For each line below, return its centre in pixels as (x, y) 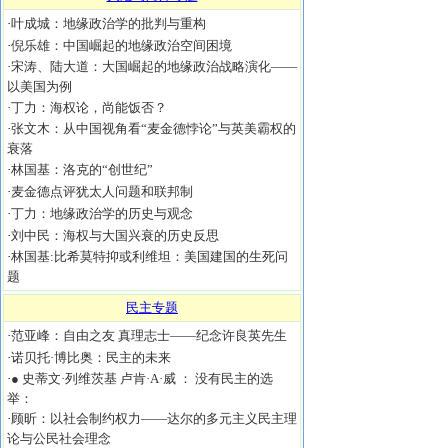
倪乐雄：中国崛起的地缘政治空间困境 (121, 45)
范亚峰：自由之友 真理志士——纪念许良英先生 (149, 335)
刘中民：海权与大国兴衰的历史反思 (115, 235)
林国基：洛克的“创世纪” (82, 169)
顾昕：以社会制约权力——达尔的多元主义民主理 (154, 418)
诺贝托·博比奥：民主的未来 (91, 357)
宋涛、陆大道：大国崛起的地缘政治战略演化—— (154, 66)
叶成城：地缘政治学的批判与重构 (108, 23)
